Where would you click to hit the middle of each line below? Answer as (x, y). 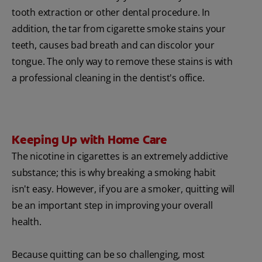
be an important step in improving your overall (112, 206)
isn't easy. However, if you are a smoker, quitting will (123, 189)
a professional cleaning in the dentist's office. (108, 78)
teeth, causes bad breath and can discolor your (113, 45)
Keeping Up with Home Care (89, 140)
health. (27, 222)
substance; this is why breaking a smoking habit (114, 173)
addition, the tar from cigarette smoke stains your (119, 29)
